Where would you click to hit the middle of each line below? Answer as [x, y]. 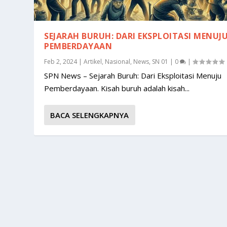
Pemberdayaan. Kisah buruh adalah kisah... [117, 88]
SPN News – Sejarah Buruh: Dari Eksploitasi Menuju [133, 76]
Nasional [118, 62]
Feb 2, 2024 [61, 62]
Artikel [93, 62]
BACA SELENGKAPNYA [90, 115]
